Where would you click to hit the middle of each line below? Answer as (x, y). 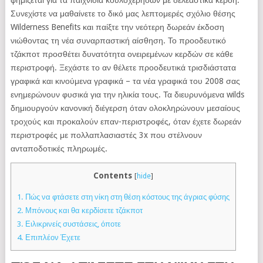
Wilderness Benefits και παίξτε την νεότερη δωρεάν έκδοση (117, 27)
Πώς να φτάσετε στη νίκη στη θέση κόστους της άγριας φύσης (126, 197)
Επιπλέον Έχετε (52, 238)
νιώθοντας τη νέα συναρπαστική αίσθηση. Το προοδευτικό (118, 41)
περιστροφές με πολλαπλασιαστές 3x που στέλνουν (106, 135)
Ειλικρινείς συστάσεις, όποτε (72, 224)
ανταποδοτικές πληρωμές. (59, 149)
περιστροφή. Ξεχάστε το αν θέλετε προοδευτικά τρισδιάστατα (123, 68)
